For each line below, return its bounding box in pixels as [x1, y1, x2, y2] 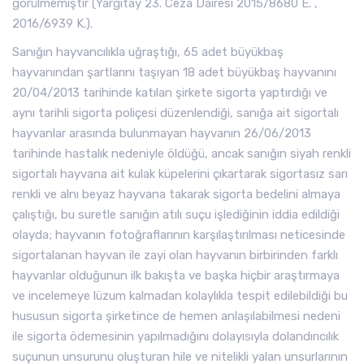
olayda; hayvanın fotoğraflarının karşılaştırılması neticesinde [12, 227, 345, 242]
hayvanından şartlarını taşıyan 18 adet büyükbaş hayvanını [12, 65, 336, 80]
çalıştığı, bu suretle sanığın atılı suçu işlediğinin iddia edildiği [12, 207, 340, 222]
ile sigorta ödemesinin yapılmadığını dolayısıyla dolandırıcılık [12, 329, 339, 344]
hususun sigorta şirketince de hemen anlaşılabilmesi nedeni [12, 309, 340, 323]
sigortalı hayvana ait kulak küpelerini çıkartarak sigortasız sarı [12, 167, 348, 181]
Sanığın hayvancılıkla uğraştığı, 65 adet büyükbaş [12, 45, 284, 59]
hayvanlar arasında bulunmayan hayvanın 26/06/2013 [12, 126, 311, 141]
